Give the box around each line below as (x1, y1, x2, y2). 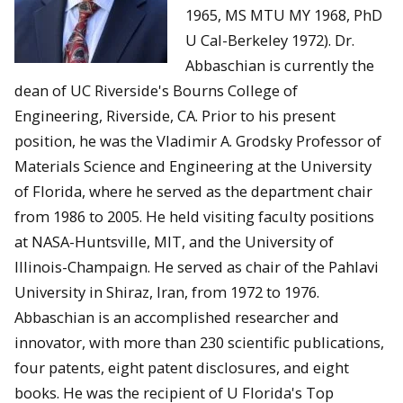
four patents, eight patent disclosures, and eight (14, 356, 349, 378)
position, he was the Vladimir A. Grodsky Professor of (14, 130, 381, 151)
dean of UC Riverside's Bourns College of (14, 79, 298, 101)
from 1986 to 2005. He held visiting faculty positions (14, 205, 374, 227)
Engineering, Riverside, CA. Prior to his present (14, 104, 336, 126)
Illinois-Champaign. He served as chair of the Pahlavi (14, 255, 379, 277)
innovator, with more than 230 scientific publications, (14, 331, 384, 353)
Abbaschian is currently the (185, 54, 374, 76)
